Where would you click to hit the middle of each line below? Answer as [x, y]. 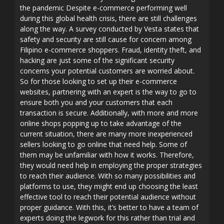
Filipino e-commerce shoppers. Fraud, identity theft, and [110, 50]
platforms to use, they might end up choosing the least [109, 186]
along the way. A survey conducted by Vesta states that [109, 29]
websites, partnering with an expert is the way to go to [108, 92]
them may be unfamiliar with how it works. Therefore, [107, 155]
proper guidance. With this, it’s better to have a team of [109, 207]
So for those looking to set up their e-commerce [98, 81]
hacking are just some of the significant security [97, 60]
